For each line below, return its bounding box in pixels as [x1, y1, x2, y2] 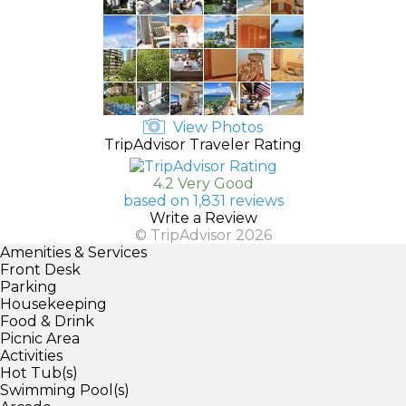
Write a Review [149, 208, 257, 227]
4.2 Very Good [152, 174, 254, 192]
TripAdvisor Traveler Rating [104, 135, 302, 153]
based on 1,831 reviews [122, 191, 284, 209]
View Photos [169, 118, 263, 136]
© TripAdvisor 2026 [134, 226, 272, 244]
